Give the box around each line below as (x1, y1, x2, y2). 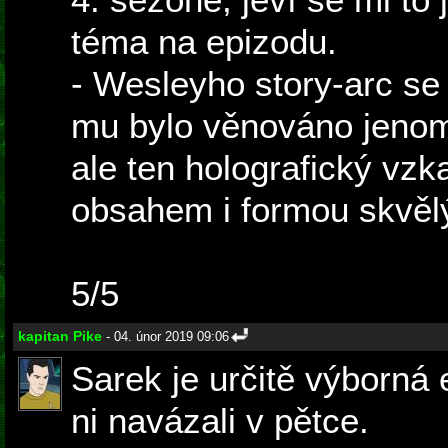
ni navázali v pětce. (71, 401, 369, 441)
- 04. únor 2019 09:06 (102, 329, 229, 345)
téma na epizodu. (71, 22, 337, 62)
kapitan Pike (18, 328, 102, 345)
